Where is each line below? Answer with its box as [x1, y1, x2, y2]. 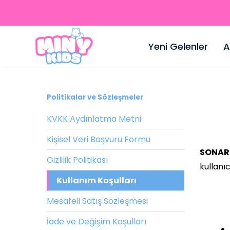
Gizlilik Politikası [47, 154, 108, 166]
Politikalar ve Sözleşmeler [47, 92, 143, 102]
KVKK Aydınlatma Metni [47, 113, 141, 125]
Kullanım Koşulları [56, 175, 137, 186]
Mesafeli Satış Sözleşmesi [47, 195, 148, 207]
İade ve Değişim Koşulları [47, 216, 146, 227]
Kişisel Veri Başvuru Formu [47, 133, 150, 145]
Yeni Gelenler [148, 40, 208, 53]
